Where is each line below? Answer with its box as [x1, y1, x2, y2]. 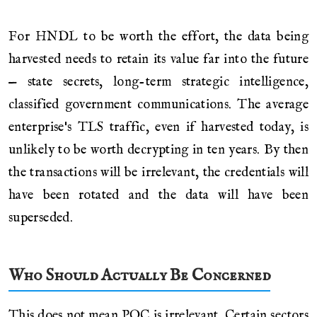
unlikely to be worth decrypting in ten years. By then [8, 142, 309, 159]
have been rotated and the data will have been [8, 187, 309, 204]
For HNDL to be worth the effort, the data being [8, 28, 309, 46]
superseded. [8, 209, 74, 227]
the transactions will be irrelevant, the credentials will [8, 164, 309, 182]
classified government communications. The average [8, 96, 309, 114]
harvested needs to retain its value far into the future [8, 51, 309, 69]
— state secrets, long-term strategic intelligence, [8, 74, 309, 91]
